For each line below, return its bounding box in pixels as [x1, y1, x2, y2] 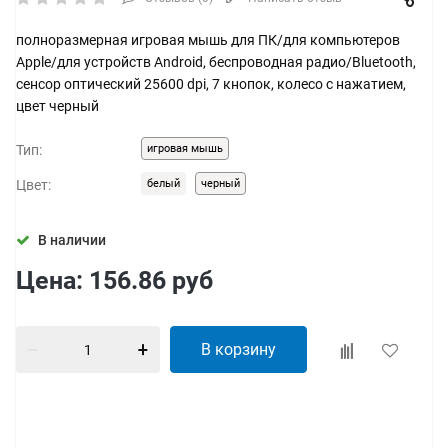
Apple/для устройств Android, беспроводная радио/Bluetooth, [16, 54, 416, 70]
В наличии [38, 232, 106, 248]
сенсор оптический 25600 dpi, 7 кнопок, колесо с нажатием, [16, 76, 406, 92]
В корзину [201, 340, 276, 359]
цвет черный [16, 98, 99, 114]
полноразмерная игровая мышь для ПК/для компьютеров [16, 32, 400, 48]
